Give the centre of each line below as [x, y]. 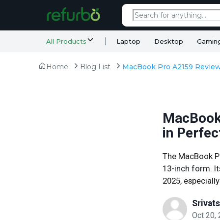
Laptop [128, 41]
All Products [66, 41]
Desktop [169, 41]
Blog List [95, 67]
